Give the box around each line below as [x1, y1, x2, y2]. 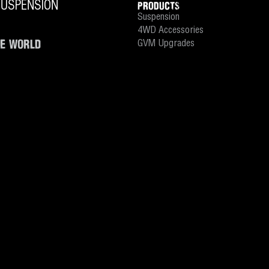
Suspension [138, 12, 180, 23]
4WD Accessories [138, 25, 204, 36]
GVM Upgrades [138, 38, 195, 49]
